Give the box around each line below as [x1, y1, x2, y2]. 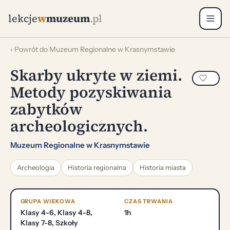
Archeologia [17, 163, 54, 171]
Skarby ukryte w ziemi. [10, 64, 182, 86]
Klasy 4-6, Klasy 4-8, [20, 208, 92, 217]
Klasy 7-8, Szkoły [20, 218, 78, 227]
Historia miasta [140, 163, 186, 171]
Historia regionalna [68, 163, 126, 171]
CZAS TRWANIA [124, 198, 173, 205]
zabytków [10, 98, 83, 120]
